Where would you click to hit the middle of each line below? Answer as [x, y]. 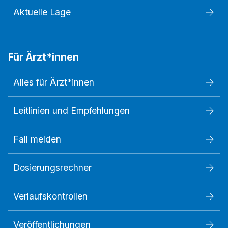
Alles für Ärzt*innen [54, 82]
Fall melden [37, 139]
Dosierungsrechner [52, 168]
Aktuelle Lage [42, 12]
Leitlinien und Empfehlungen [72, 111]
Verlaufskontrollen [50, 196]
